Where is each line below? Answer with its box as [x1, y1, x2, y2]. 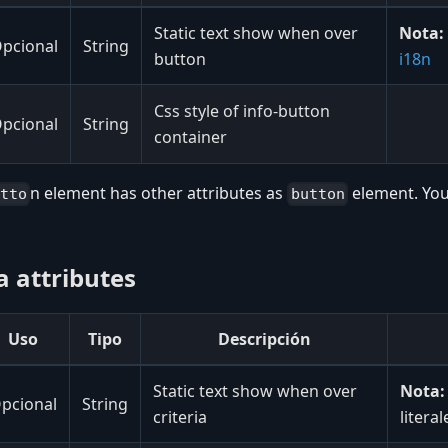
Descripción [217, 327, 311, 350]
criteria [153, 405, 207, 428]
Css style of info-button [154, 99, 330, 122]
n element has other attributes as [30, 181, 288, 204]
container [154, 125, 227, 148]
